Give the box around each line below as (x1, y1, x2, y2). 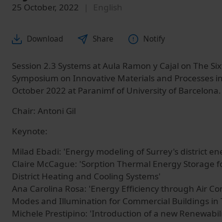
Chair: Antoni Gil (12, 105, 76, 117)
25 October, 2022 (12, 1, 79, 13)
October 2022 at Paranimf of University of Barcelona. (12, 85, 221, 97)
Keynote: (12, 125, 48, 137)
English (93, 1, 122, 13)
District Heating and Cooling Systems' (12, 170, 161, 182)
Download (27, 34, 63, 45)
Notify (143, 34, 165, 45)
